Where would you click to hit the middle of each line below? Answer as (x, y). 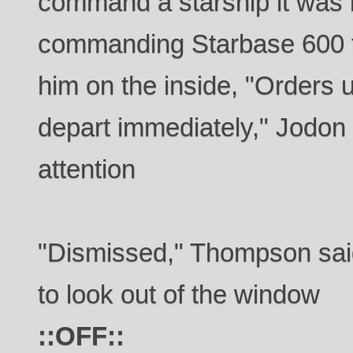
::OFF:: (82, 336)
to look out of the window (179, 294)
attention (87, 169)
